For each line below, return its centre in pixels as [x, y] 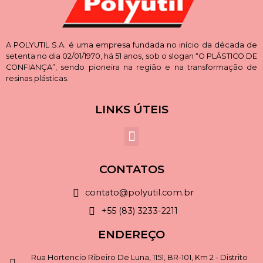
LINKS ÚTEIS [131, 109]
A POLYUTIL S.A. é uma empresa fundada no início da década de [131, 45]
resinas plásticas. [37, 78]
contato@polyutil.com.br [140, 193]
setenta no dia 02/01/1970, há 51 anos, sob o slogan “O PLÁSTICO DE [131, 56]
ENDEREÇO [131, 235]
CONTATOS [131, 169]
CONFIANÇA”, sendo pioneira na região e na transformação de [131, 67]
